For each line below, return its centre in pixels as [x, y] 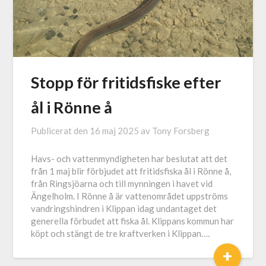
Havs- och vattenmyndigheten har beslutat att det [129, 159]
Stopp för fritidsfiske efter [126, 83]
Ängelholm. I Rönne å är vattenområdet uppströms [130, 196]
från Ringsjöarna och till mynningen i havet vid [122, 184]
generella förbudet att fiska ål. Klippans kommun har [133, 221]
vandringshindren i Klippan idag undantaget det [124, 209]
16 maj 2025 [115, 131]
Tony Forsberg [181, 131]
